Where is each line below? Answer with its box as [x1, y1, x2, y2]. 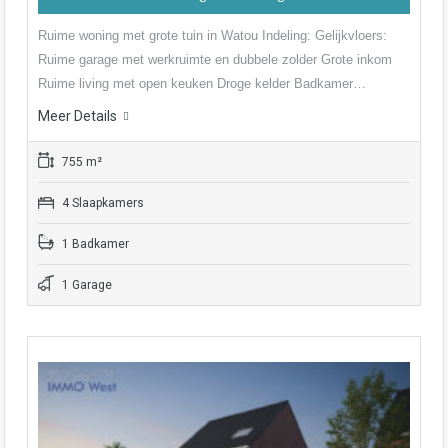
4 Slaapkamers [59, 195, 144, 210]
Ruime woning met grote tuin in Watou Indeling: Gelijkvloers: [38, 27, 387, 43]
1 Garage [59, 277, 112, 292]
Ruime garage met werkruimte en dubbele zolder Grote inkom [38, 51, 392, 67]
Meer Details [38, 107, 117, 124]
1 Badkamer [59, 236, 129, 251]
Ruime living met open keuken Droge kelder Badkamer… [38, 75, 366, 91]
